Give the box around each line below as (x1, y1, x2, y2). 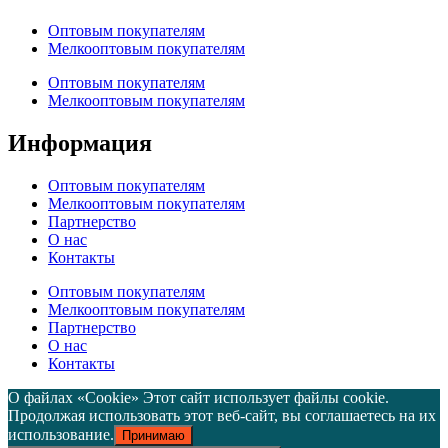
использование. (8, 426, 114, 444)
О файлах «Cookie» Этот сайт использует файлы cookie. (8, 389, 389, 407)
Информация (8, 130, 152, 157)
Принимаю (122, 428, 185, 444)
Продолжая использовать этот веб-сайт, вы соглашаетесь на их (8, 407, 436, 425)
